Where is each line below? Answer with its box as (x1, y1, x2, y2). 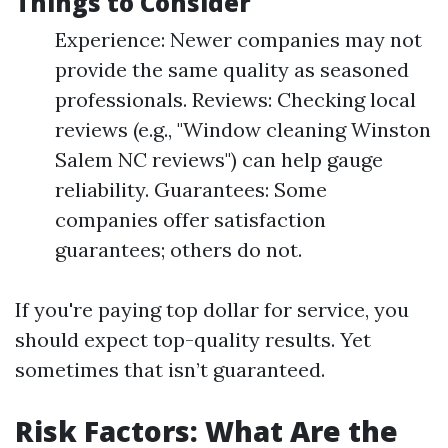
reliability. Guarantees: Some (55, 177, 327, 202)
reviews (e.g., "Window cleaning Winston (55, 117, 431, 142)
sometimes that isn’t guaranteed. (15, 357, 325, 382)
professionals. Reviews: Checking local (55, 87, 416, 112)
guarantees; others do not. (55, 237, 302, 262)
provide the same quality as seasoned (55, 57, 409, 82)
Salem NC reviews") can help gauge (55, 147, 383, 172)
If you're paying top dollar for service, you (15, 297, 409, 322)
